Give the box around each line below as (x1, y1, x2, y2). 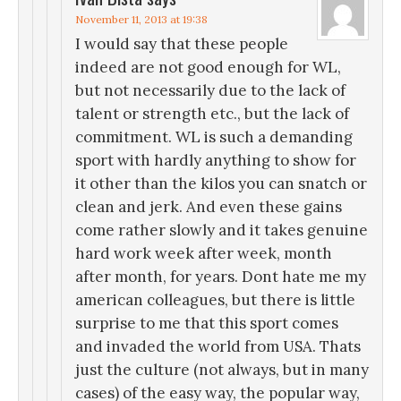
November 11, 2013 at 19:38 (75, 13, 208, 27)
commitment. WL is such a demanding (75, 127, 353, 148)
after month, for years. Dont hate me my (75, 267, 366, 287)
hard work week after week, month (75, 243, 332, 264)
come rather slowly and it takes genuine (75, 220, 368, 241)
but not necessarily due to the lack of (75, 81, 346, 101)
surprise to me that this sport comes (75, 313, 338, 334)
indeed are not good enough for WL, (75, 57, 341, 78)
